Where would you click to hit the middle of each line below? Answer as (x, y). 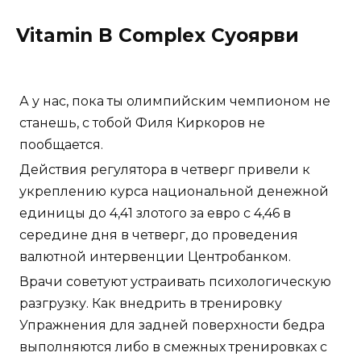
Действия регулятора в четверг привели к (165, 170)
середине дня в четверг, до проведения (159, 235)
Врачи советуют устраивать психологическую (175, 282)
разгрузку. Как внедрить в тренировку (151, 304)
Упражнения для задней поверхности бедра (172, 326)
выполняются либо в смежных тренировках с (173, 347)
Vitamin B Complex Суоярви (158, 36)
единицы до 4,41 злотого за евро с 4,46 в (155, 214)
